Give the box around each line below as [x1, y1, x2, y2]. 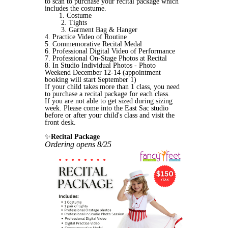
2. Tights [45, 19, 87, 27]
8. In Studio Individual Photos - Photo [45, 62, 156, 70]
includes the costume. [45, 5, 108, 13]
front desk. [45, 119, 76, 127]
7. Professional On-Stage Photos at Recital [45, 54, 167, 63]
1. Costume [45, 12, 92, 20]
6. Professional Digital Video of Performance [45, 47, 175, 55]
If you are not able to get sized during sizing [45, 97, 173, 105]
